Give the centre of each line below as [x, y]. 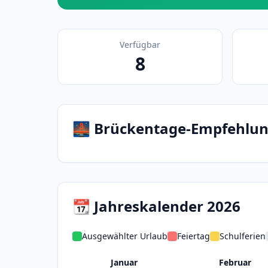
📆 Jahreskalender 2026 [156, 206]
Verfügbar [140, 45]
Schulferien [243, 236]
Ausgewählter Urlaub [125, 236]
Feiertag [194, 236]
